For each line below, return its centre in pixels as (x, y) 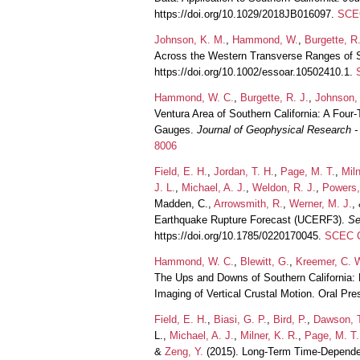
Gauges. (176, 129)
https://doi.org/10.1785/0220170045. (239, 235)
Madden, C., (184, 203)
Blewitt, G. (265, 261)
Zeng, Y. (184, 351)
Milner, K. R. (269, 335)
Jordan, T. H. (244, 171)
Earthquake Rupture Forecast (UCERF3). (251, 219)
